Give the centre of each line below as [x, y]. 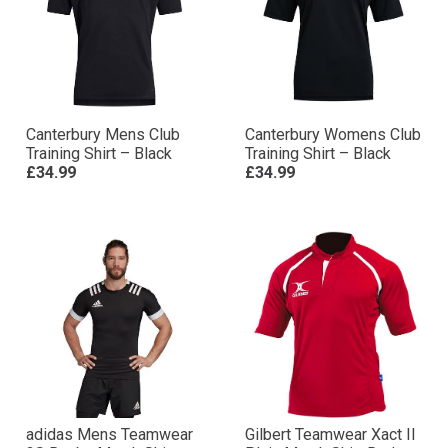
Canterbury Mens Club [103, 134]
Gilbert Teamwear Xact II [330, 434]
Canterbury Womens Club [333, 134]
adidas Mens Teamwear [109, 434]
